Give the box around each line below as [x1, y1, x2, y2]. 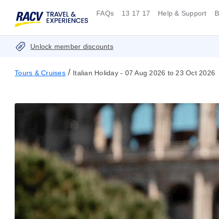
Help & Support [158, 9, 207, 17]
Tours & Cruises [15, 69, 66, 77]
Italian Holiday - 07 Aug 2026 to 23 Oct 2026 [73, 69, 215, 77]
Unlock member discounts [30, 43, 113, 51]
